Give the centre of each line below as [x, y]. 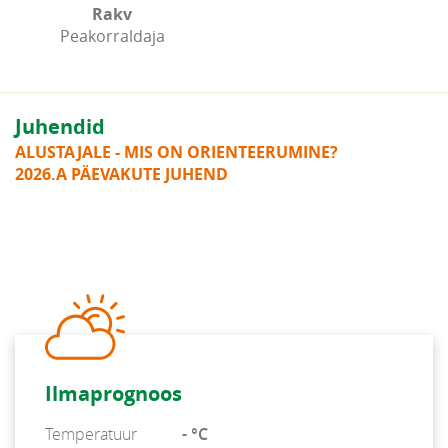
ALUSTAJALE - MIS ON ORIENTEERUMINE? [176, 152]
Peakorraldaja [112, 36]
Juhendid [60, 126]
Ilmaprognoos [113, 393]
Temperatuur [91, 434]
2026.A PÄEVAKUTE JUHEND [121, 174]
